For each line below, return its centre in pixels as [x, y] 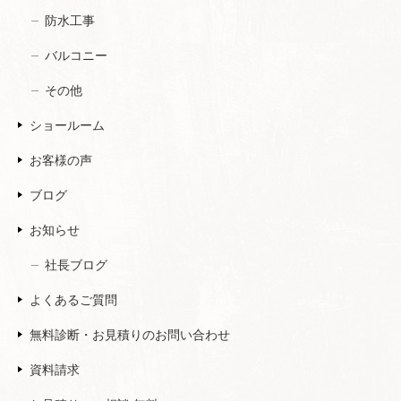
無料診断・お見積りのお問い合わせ [130, 335]
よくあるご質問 [73, 300]
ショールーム [67, 126]
